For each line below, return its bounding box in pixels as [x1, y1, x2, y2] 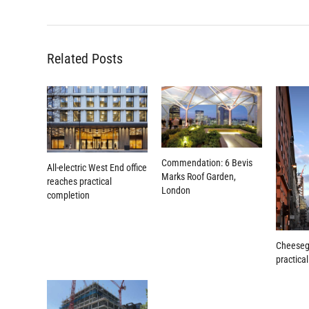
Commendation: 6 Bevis [161, 157, 253, 169]
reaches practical [46, 176, 112, 188]
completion [46, 190, 90, 201]
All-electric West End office [46, 162, 147, 174]
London [161, 185, 191, 197]
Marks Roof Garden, [161, 171, 237, 183]
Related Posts [46, 50, 123, 68]
